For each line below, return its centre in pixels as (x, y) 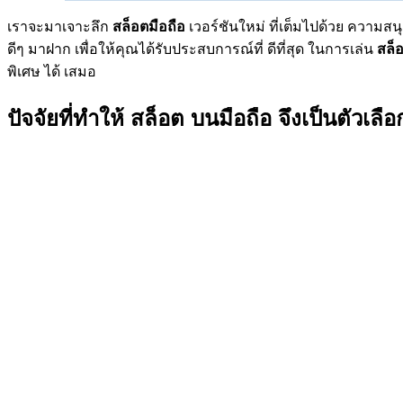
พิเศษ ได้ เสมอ (52, 72)
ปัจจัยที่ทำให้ (69, 118)
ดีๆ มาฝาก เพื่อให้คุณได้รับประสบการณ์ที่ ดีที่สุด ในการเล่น (192, 49)
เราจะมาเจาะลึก (60, 27)
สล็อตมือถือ (149, 27)
